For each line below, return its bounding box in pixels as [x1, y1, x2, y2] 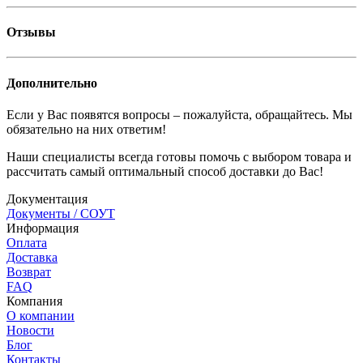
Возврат [6, 264, 51, 279]
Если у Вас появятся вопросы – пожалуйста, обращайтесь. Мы [6, 107, 352, 122]
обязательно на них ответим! [6, 122, 166, 136]
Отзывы [6, 25, 56, 40]
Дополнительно [6, 75, 97, 90]
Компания [6, 293, 62, 308]
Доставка [6, 250, 58, 264]
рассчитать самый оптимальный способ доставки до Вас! [6, 164, 323, 178]
